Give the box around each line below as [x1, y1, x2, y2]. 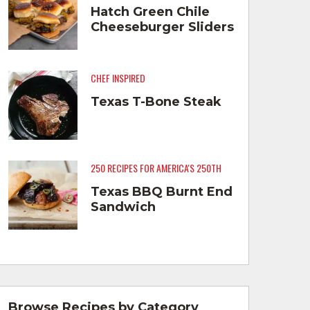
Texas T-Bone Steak [90, 93, 221, 109]
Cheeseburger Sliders [90, 19, 234, 35]
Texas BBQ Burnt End [90, 183, 232, 199]
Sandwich [90, 199, 156, 215]
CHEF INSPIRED [90, 71, 145, 86]
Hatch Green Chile [90, 3, 210, 19]
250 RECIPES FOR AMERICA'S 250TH [90, 161, 221, 176]
